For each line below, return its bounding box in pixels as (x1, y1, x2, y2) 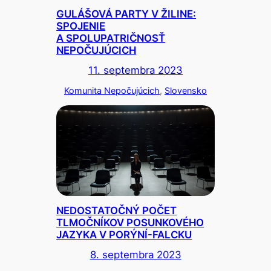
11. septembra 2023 (88, 64, 183, 76)
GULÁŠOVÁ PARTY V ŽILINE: (56, 7, 197, 20)
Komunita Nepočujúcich (64, 85, 160, 96)
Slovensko (165, 85, 207, 96)
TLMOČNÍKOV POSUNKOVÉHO (56, 216, 204, 229)
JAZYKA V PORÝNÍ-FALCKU (56, 228, 192, 241)
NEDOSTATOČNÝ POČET (56, 204, 177, 217)
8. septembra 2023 (90, 248, 181, 261)
